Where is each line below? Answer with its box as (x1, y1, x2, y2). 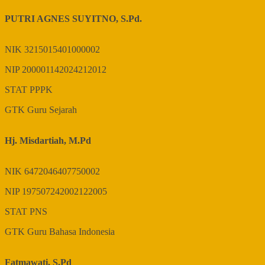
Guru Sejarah (27, 105, 77, 115)
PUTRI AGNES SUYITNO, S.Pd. (5, 14, 142, 24)
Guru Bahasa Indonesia (27, 227, 115, 237)
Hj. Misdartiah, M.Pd (5, 135, 91, 146)
